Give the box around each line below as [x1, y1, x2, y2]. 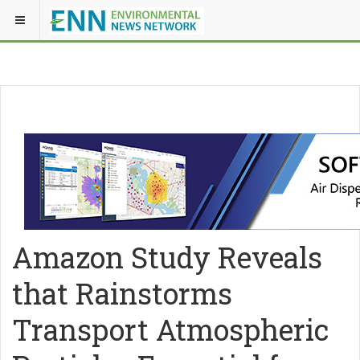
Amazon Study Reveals [12, 238, 322, 276]
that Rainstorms [12, 274, 232, 313]
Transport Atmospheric [12, 310, 329, 349]
